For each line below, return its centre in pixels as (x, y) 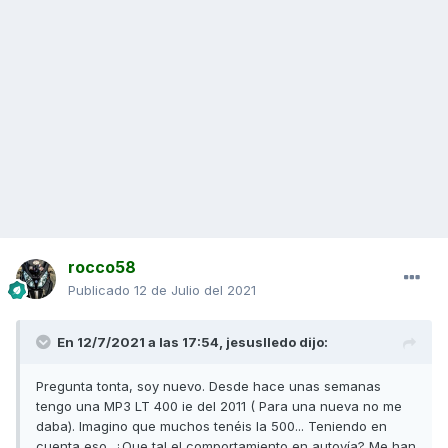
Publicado (101, 290)
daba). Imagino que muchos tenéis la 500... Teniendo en (211, 426)
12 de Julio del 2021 (195, 290)
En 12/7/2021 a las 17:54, (141, 342)
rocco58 (102, 267)
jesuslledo (261, 342)
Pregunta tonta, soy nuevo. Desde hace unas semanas (208, 386)
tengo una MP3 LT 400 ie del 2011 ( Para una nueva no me (219, 406)
